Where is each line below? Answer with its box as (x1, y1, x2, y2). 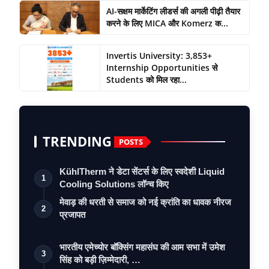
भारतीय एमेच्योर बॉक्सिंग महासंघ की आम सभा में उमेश (59, 242, 225, 253)
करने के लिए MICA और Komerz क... (106, 17, 228, 29)
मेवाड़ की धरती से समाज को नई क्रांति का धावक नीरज (59, 197, 231, 208)
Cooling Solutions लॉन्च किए (59, 179, 169, 190)
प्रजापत (59, 210, 85, 220)
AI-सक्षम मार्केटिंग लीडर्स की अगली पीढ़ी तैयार (106, 5, 240, 17)
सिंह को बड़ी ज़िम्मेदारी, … (59, 255, 141, 265)
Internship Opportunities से (106, 62, 217, 74)
